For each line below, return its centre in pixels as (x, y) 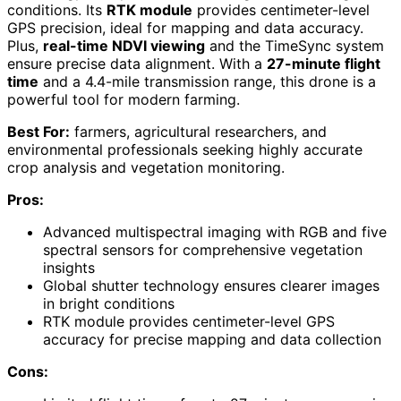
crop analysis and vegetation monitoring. (146, 167)
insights (69, 267)
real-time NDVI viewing (124, 45)
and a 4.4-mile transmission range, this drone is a (207, 81)
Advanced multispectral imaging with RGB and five (215, 231)
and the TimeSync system (294, 45)
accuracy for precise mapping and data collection (212, 339)
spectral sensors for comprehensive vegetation (203, 249)
